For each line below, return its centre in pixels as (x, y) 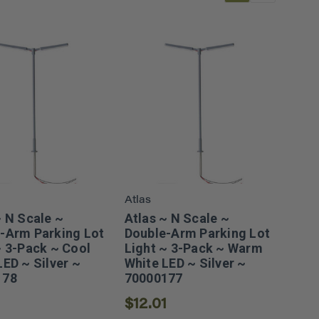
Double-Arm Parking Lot (197, 233)
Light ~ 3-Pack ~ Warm (193, 248)
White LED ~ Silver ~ (185, 263)
